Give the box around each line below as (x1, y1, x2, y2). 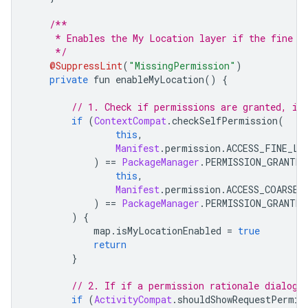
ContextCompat (94, 113, 166, 127)
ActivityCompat (94, 292, 172, 306)
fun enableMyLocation (88, 72, 204, 86)
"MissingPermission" (129, 58, 236, 72)
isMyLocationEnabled (116, 223, 227, 237)
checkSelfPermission (172, 113, 278, 127)
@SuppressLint (49, 58, 122, 72)
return (93, 237, 126, 251)
